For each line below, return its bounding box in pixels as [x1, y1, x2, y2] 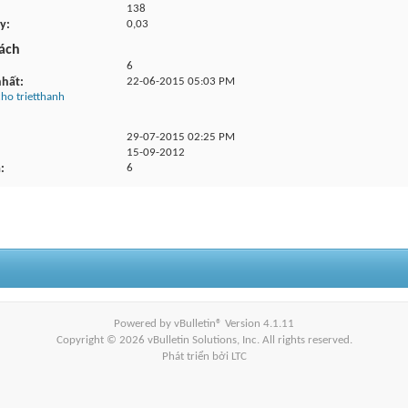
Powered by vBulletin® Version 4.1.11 [114, 318, 294, 330]
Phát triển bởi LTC [161, 351, 247, 362]
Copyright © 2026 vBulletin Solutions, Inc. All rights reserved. [56, 334, 352, 346]
